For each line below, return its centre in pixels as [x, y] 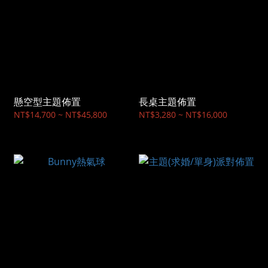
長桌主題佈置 [167, 102]
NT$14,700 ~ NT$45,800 [60, 115]
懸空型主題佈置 [47, 102]
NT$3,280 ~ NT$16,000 [183, 115]
